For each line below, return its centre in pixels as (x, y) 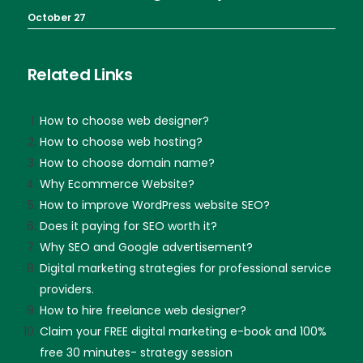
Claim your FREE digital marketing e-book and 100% (183, 332)
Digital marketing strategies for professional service (185, 269)
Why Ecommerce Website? (117, 184)
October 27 (56, 18)
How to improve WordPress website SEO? (154, 205)
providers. (66, 290)
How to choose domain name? (127, 163)
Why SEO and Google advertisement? (146, 248)
